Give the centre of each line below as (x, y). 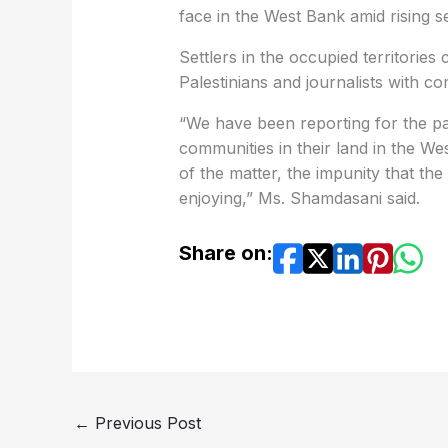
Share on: (225, 253)
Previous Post (145, 422)
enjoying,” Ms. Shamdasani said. (299, 198)
